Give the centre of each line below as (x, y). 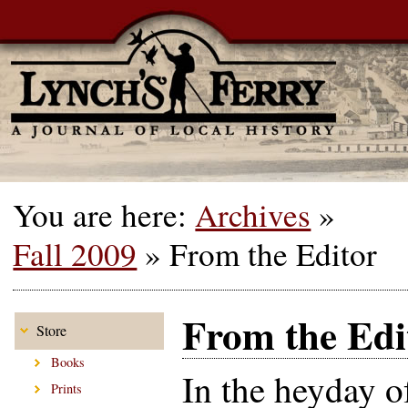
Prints (67, 389)
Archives (253, 215)
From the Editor (274, 254)
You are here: (104, 215)
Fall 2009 (75, 254)
